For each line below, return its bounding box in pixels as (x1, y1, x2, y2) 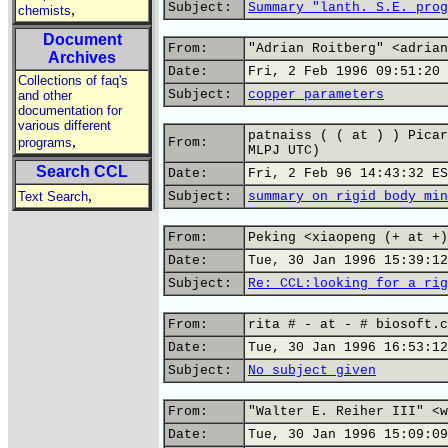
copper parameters (248, 87, 384, 102)
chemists (18, 3, 71, 18)
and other (18, 88, 72, 103)
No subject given (248, 363, 376, 378)
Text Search (18, 189, 88, 204)
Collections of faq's (18, 73, 128, 88)
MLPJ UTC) (248, 143, 320, 158)
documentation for (18, 103, 122, 118)
